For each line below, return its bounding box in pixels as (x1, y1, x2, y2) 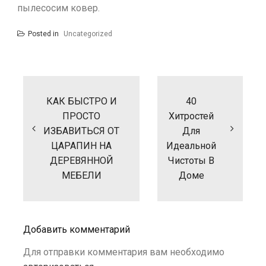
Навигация (23, 66, 75, 79)
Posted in (28, 30, 61, 38)
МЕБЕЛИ (61, 170, 102, 181)
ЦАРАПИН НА (51, 140, 112, 151)
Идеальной (166, 140, 216, 151)
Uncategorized (64, 30, 112, 38)
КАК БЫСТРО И (46, 96, 117, 107)
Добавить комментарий (23, 224, 130, 235)
